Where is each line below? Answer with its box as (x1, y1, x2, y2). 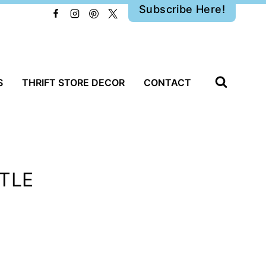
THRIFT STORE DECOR (22, 77, 125, 88)
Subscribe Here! (139, 2, 225, 15)
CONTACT (144, 77, 191, 88)
